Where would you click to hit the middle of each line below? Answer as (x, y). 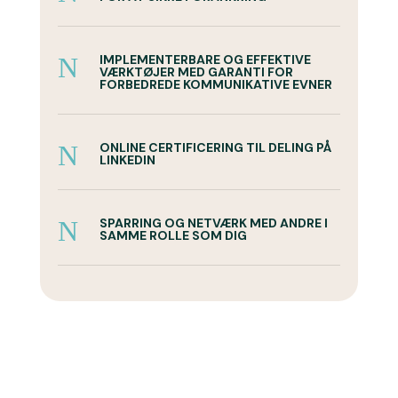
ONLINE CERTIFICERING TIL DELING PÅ (215, 147)
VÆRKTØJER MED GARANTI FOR (196, 72)
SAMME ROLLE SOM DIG (173, 235)
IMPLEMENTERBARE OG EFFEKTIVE (205, 60)
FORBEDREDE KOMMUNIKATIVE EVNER (215, 84)
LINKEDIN (127, 160)
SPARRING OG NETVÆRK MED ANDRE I (213, 223)
